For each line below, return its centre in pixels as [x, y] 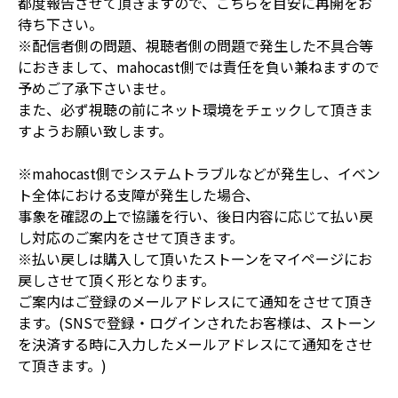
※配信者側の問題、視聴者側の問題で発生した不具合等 [195, 45]
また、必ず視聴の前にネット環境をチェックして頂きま [195, 109]
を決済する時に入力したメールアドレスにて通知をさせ [195, 343]
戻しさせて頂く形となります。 [116, 279]
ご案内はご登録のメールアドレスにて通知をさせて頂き [195, 301]
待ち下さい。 [60, 24]
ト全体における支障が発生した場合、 [139, 194]
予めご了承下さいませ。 [96, 88]
